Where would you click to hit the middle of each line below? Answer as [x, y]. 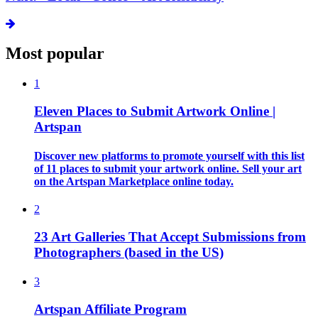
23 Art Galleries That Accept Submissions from [170, 237]
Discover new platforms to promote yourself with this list [169, 156]
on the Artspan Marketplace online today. [134, 182]
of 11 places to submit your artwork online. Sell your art [168, 169]
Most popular [55, 54]
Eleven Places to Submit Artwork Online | [155, 111]
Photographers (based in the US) [129, 253]
